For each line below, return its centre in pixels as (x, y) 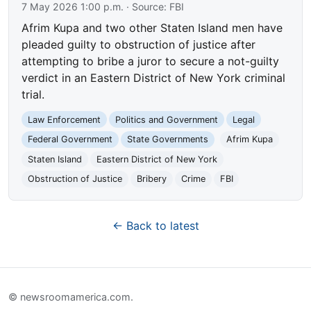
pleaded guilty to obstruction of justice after (139, 44)
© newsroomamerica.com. (71, 296)
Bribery (151, 179)
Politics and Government (166, 119)
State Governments (167, 140)
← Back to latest (155, 226)
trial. (33, 94)
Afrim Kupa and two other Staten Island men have (152, 27)
